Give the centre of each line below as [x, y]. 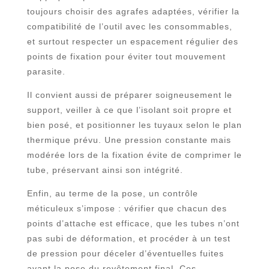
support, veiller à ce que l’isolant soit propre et [129, 110]
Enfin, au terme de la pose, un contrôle [112, 193]
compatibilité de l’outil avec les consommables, [129, 26]
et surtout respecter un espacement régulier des [132, 41]
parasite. [46, 71]
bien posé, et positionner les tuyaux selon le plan [134, 125]
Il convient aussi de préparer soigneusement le [129, 95]
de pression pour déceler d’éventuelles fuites [125, 253]
